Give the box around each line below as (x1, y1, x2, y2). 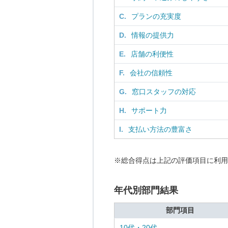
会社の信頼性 (130, 69, 173, 77)
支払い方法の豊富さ (128, 125, 192, 133)
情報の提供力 (131, 31, 174, 39)
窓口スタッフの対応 (132, 88, 196, 96)
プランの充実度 (131, 12, 181, 20)
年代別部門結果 (114, 185, 178, 195)
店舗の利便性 (131, 50, 174, 58)
